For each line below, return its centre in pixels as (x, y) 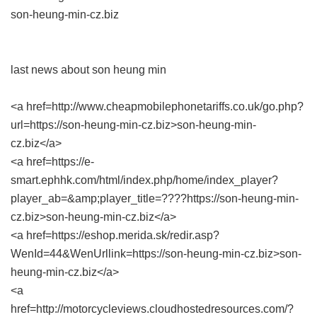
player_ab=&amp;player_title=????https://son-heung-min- (155, 198)
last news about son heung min (88, 70)
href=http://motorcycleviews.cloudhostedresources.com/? (152, 309)
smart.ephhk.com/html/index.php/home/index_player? (144, 180)
